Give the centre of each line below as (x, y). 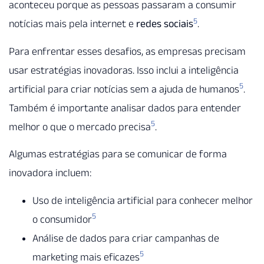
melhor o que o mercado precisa (80, 126)
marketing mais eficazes (86, 257)
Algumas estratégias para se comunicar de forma (118, 154)
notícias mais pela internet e (72, 24)
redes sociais (165, 24)
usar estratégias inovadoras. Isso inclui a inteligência (124, 70)
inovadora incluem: (50, 173)
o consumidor (62, 219)
